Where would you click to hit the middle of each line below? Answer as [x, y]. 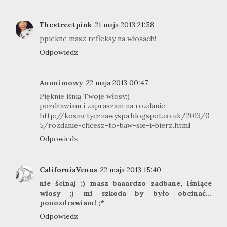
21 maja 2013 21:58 [124, 25]
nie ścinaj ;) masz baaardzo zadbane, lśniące [126, 183]
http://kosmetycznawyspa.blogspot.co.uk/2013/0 [125, 116]
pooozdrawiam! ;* [72, 202]
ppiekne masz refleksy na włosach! [98, 38]
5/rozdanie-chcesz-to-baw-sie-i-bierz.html [115, 125]
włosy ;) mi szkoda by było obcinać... [126, 193]
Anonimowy [61, 83]
